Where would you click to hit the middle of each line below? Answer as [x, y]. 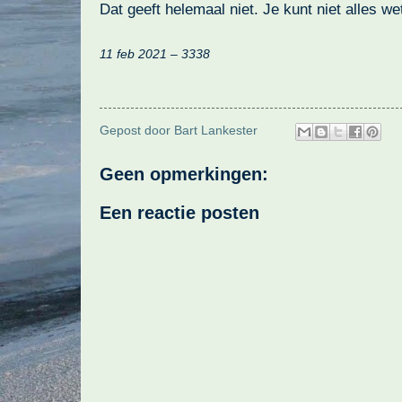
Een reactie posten [179, 212]
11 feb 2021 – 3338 [155, 53]
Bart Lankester [216, 131]
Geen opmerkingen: [184, 174]
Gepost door [137, 131]
